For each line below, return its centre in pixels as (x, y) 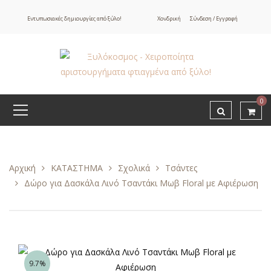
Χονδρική (169, 18)
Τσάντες (181, 168)
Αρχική (22, 168)
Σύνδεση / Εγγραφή (214, 18)
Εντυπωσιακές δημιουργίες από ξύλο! (74, 18)
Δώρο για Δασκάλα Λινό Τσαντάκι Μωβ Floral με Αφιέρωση (141, 183)
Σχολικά (134, 168)
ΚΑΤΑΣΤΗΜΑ (77, 168)
